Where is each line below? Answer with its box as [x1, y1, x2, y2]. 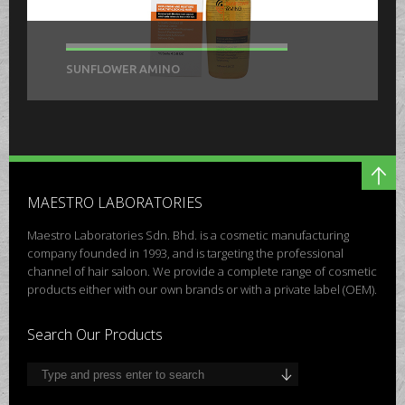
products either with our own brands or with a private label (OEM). [27, 281, 377, 298]
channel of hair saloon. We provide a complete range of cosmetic [27, 263, 377, 280]
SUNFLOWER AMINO [66, 62, 181, 76]
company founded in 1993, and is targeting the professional [27, 245, 344, 262]
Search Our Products [27, 325, 163, 345]
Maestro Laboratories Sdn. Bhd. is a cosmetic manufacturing [27, 227, 349, 244]
